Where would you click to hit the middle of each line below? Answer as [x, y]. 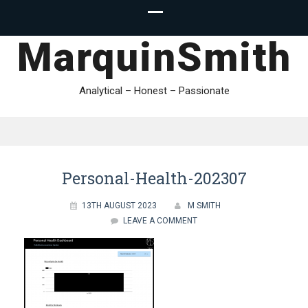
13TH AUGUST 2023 [119, 205]
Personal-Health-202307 [154, 178]
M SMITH [204, 205]
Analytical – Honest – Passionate [154, 91]
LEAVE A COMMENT [160, 220]
